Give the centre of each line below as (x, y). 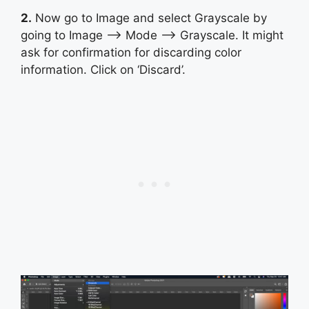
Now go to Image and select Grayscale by (149, 18)
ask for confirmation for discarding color (131, 52)
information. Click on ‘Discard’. (103, 69)
